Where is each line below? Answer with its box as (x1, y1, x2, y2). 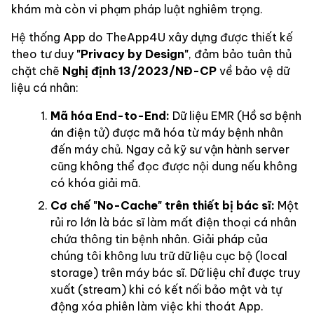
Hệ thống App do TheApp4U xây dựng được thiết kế (11, 29, 293, 44)
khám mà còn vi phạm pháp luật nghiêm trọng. (11, 1, 263, 16)
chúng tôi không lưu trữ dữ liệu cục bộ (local (50, 248, 287, 263)
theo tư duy (11, 46, 76, 61)
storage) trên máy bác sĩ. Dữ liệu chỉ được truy (50, 265, 300, 280)
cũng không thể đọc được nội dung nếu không (50, 158, 297, 173)
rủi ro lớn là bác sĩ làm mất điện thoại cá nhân (50, 214, 296, 229)
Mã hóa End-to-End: (50, 108, 170, 123)
